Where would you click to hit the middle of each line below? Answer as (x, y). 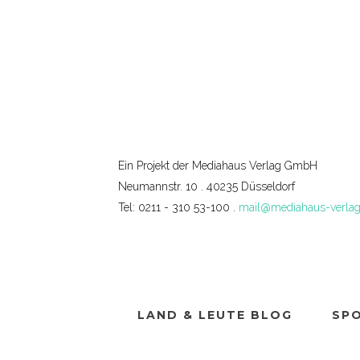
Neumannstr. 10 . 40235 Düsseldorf (207, 186)
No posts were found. (151, 99)
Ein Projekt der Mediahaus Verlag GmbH (218, 166)
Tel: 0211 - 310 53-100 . (178, 207)
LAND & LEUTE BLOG (215, 315)
